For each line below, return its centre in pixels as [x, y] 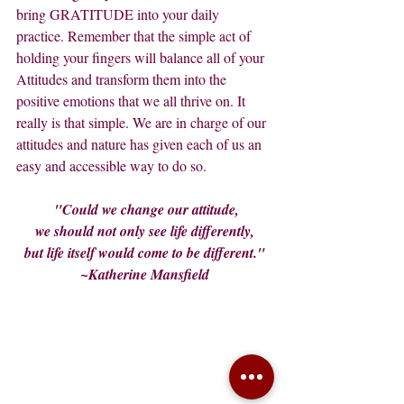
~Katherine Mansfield [144, 275]
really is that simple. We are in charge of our [143, 123]
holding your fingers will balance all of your [142, 58]
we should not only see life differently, [144, 231]
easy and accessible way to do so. [111, 166]
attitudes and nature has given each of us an [141, 144]
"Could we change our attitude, [146, 210]
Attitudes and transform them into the [123, 79]
